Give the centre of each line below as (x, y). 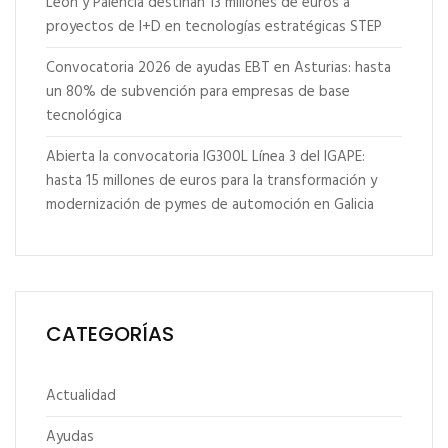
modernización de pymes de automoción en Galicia (210, 204)
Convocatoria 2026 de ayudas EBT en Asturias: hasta (218, 67)
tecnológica (84, 115)
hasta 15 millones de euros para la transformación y (211, 180)
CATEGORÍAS (110, 333)
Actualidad (81, 395)
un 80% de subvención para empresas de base (198, 91)
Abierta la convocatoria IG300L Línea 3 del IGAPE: (205, 156)
